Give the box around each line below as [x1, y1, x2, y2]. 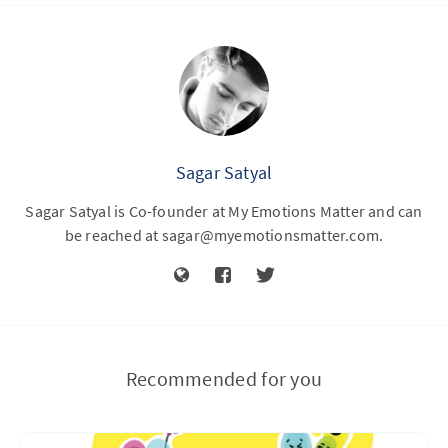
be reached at [64, 225, 162, 245]
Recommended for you [125, 366, 323, 391]
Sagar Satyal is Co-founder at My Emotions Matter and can [25, 201, 423, 221]
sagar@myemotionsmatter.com [161, 225, 379, 245]
